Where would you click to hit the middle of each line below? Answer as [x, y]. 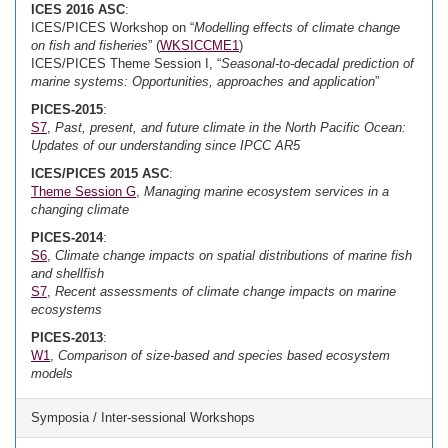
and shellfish [67, 273]
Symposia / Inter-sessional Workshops [143, 417]
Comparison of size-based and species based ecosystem [224, 355]
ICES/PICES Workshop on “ [112, 27]
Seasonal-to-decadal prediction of [317, 63]
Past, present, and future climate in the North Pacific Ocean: [230, 127]
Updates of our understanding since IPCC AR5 [165, 145]
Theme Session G [83, 191]
